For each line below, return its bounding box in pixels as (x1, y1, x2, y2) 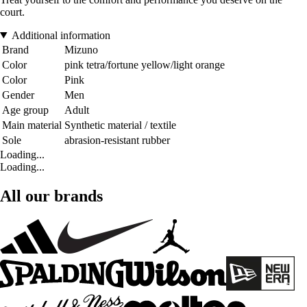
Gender (2, 88, 34, 101)
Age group (2, 103, 49, 116)
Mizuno (64, 43, 98, 56)
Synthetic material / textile (64, 119, 176, 131)
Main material (2, 119, 62, 131)
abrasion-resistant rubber (64, 134, 170, 146)
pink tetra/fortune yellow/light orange (64, 58, 225, 71)
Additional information (11, 29, 110, 41)
